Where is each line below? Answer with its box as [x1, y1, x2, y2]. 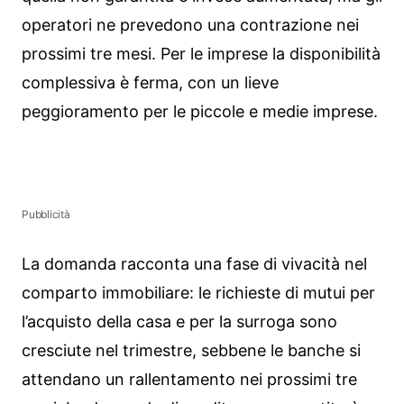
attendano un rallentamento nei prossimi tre [22, 370, 357, 390]
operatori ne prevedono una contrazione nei [22, 14, 359, 34]
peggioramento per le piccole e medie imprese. [22, 101, 378, 121]
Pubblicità [22, 207, 70, 222]
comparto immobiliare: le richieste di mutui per [22, 283, 375, 303]
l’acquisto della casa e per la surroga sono [22, 312, 337, 332]
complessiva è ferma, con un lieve [22, 72, 279, 92]
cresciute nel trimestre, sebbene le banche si [22, 341, 361, 361]
